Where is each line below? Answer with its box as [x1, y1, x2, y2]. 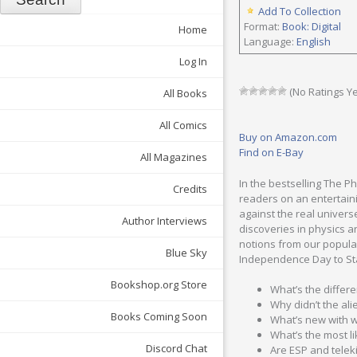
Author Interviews [122, 214, 207, 229]
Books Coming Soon [111, 309, 207, 324]
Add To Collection [258, 4, 341, 18]
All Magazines [140, 150, 207, 165]
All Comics [159, 118, 207, 133]
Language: [244, 34, 296, 49]
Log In [179, 54, 207, 69]
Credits [173, 182, 207, 197]
